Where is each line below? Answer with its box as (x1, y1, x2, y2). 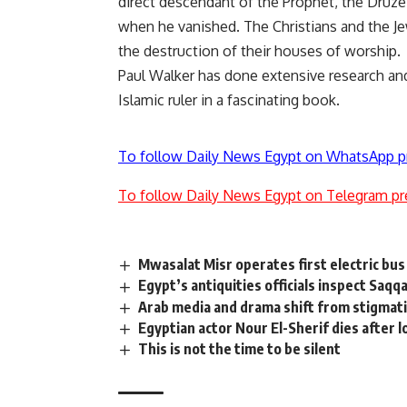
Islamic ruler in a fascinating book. (118, 91, 340, 110)
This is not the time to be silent (138, 339, 342, 358)
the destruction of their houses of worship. (118, 42, 401, 61)
